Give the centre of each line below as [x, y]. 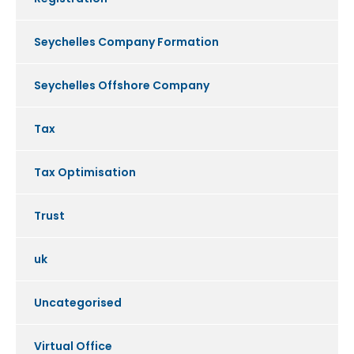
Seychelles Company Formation [126, 42]
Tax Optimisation [85, 173]
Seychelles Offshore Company [122, 86]
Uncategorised [78, 303]
